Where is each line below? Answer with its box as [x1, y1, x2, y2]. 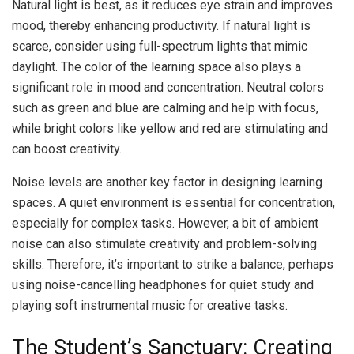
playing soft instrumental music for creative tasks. [12, 297, 288, 313]
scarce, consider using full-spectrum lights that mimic [12, 38, 307, 54]
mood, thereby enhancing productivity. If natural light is [12, 17, 311, 33]
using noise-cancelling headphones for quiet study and [12, 277, 314, 292]
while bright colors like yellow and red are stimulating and [12, 120, 328, 136]
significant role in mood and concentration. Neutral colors [12, 79, 324, 95]
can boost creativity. [12, 141, 122, 156]
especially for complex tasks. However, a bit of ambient [12, 215, 318, 231]
